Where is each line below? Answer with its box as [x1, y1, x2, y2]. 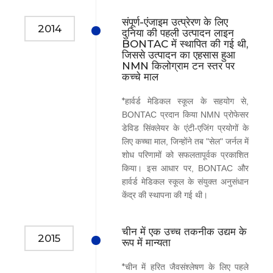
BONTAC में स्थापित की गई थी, [122, 37, 248, 50]
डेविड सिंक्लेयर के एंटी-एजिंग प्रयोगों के [122, 122, 249, 133]
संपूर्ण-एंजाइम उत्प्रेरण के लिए [122, 15, 228, 28]
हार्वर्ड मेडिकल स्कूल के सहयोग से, [125, 96, 249, 106]
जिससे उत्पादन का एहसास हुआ [122, 48, 235, 61]
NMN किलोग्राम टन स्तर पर [122, 59, 235, 72]
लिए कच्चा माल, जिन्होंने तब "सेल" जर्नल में [122, 136, 249, 146]
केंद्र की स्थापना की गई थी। [122, 190, 208, 200]
